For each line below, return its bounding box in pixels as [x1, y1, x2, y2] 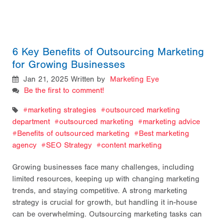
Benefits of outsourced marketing [17, 129, 130, 138]
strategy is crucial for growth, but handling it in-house [12, 198, 197, 207]
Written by [71, 75, 110, 84]
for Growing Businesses [12, 59, 125, 71]
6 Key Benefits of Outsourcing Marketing [12, 46, 204, 58]
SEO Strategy [46, 141, 92, 150]
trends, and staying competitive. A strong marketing [12, 186, 187, 195]
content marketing [101, 141, 162, 150]
